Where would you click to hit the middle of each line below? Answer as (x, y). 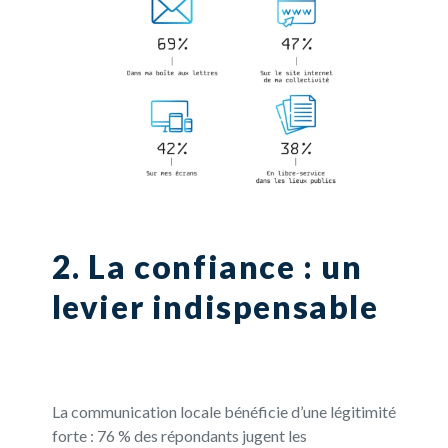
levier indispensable (215, 306)
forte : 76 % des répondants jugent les (179, 435)
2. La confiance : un (207, 266)
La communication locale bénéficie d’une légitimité (223, 411)
